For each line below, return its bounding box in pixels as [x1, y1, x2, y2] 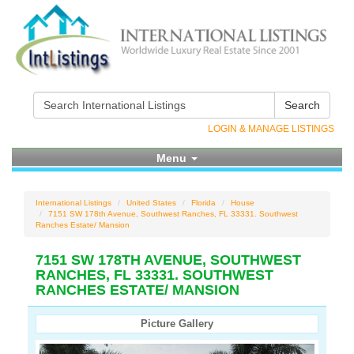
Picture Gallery [141, 318, 213, 330]
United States [126, 198, 176, 207]
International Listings [36, 198, 111, 207]
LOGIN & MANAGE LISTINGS [208, 123, 334, 134]
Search [284, 99, 320, 111]
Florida [191, 198, 216, 207]
